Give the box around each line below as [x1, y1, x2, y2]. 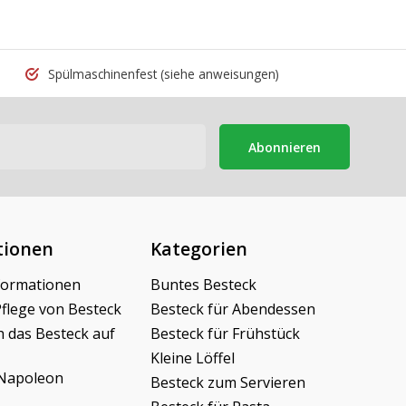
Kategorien [150, 237, 247, 261]
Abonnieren [248, 138, 321, 156]
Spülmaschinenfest [43, 65, 160, 82]
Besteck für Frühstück [150, 324, 300, 343]
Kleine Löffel [150, 348, 235, 368]
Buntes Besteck [150, 275, 256, 295]
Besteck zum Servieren [150, 372, 305, 392]
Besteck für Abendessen [150, 299, 315, 319]
